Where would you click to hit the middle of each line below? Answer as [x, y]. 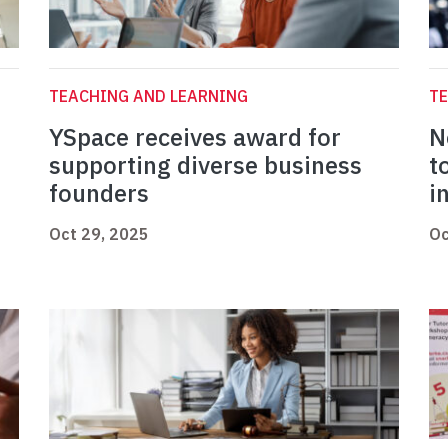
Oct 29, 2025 [99, 234]
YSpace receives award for [195, 137]
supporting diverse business [205, 165]
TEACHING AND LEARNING [148, 96]
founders [99, 193]
